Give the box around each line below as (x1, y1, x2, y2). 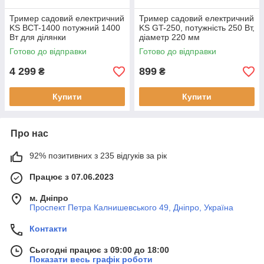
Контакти (29, 224, 67, 233)
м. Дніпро (29, 193, 68, 203)
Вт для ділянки (9, 32, 66, 42)
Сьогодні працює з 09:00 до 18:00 (29, 245, 169, 255)
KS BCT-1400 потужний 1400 (9, 23, 120, 32)
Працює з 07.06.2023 (29, 172, 114, 181)
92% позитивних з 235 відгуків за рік (29, 151, 167, 160)
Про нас (11, 128, 48, 138)
